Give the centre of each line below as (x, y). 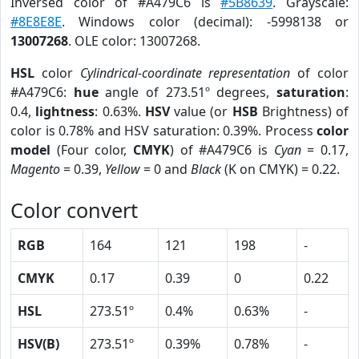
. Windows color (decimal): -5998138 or (205, 22)
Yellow (123, 169)
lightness (65, 111)
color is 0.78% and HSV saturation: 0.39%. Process (163, 131)
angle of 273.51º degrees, (188, 92)
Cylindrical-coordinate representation (185, 73)
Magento (35, 169)
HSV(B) (38, 344)
